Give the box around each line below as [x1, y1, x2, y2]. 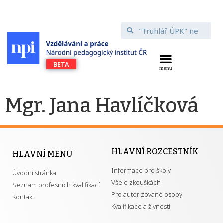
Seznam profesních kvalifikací [12, 180, 100, 189]
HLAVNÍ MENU [12, 149, 72, 159]
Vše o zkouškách [111, 178, 161, 187]
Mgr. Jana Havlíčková [5, 94, 198, 117]
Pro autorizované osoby [111, 190, 182, 199]
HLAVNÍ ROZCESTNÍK [111, 147, 198, 156]
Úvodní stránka [12, 168, 56, 177]
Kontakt [12, 192, 34, 201]
